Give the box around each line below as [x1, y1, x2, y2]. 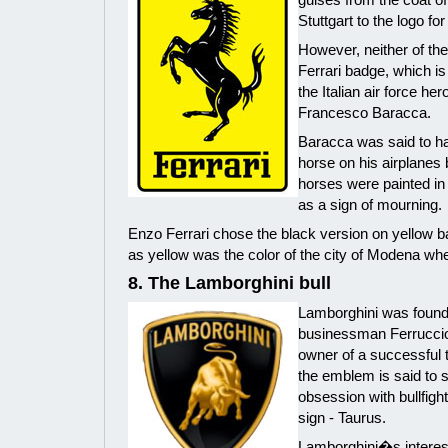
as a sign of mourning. [298, 196, 442, 213]
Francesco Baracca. [298, 104, 431, 121]
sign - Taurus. [298, 409, 386, 426]
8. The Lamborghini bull [128, 273, 331, 293]
